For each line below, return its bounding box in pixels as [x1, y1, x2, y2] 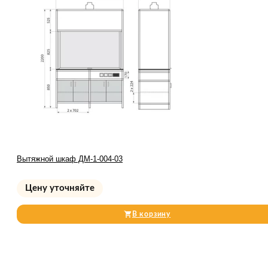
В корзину [132, 211, 171, 218]
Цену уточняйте [25, 184, 95, 193]
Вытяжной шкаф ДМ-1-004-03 [17, 154, 123, 164]
